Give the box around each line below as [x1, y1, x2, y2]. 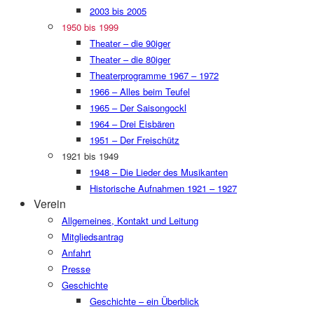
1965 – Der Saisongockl [90, 101, 186, 114]
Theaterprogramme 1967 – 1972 [90, 69, 219, 82]
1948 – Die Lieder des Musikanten [90, 165, 228, 179]
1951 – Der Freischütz [90, 133, 179, 146]
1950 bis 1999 [62, 20, 118, 34]
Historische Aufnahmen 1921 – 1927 [90, 182, 237, 195]
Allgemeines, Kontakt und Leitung [62, 214, 198, 227]
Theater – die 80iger [90, 53, 170, 66]
